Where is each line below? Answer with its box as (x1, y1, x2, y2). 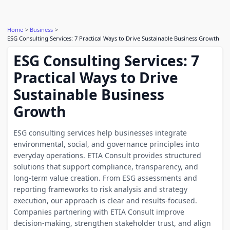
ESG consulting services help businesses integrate (13, 127, 187, 138)
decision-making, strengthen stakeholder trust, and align (13, 218, 211, 228)
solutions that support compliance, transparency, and (13, 161, 198, 171)
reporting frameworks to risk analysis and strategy (13, 184, 187, 194)
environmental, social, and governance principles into (13, 139, 199, 149)
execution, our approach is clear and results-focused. (13, 195, 197, 205)
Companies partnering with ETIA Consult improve (13, 206, 184, 217)
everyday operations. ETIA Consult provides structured (13, 150, 201, 160)
